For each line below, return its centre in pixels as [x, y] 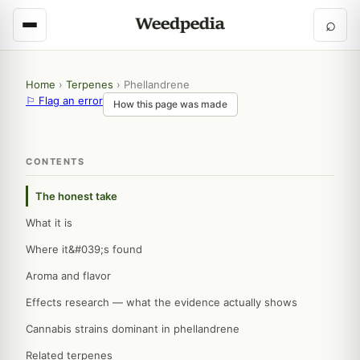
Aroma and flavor [68, 276]
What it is [49, 223]
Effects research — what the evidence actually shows [162, 302]
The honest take [76, 196]
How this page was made [170, 104]
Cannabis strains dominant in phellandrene [133, 329]
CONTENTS [55, 162]
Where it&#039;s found [84, 249]
